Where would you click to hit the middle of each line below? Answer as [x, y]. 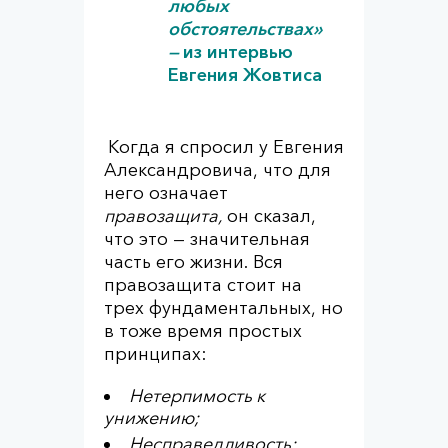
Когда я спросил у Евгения [226, 147]
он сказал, [271, 216]
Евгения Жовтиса [245, 75]
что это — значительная [207, 239]
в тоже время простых [203, 331]
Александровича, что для [217, 170]
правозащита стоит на [203, 285]
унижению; [151, 418]
